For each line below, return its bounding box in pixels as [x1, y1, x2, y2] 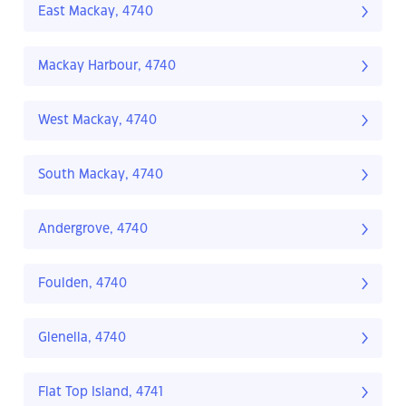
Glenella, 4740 [38, 332, 126, 345]
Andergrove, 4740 [38, 223, 148, 237]
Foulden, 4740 [38, 277, 127, 291]
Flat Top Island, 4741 [38, 386, 163, 400]
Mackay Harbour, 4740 [38, 60, 176, 73]
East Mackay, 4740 [38, 5, 153, 19]
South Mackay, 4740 [38, 169, 163, 182]
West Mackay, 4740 [38, 114, 157, 128]
